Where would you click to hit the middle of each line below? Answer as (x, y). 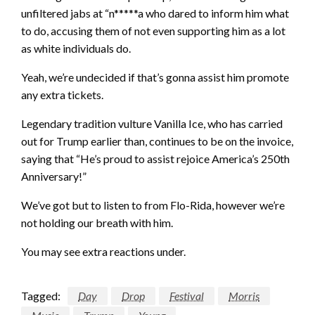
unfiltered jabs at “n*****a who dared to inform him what (155, 13)
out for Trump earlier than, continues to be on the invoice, (157, 141)
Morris (244, 296)
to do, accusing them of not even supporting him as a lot (153, 31)
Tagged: (41, 296)
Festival (187, 296)
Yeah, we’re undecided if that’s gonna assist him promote (155, 77)
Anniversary (50, 176)
